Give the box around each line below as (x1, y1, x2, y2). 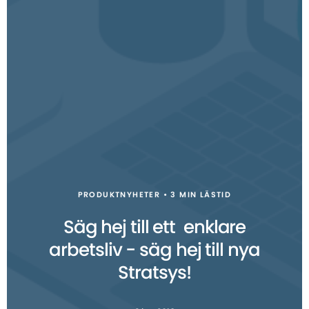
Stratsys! (118, 263, 191, 282)
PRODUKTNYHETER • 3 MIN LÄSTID (77, 190, 232, 199)
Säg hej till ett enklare (63, 218, 246, 237)
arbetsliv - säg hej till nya (49, 241, 260, 259)
